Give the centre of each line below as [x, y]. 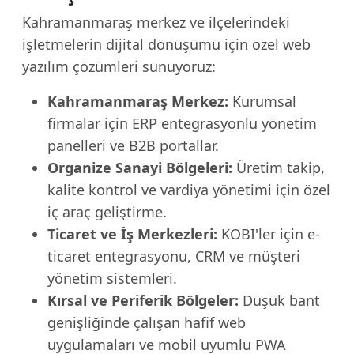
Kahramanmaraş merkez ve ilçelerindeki [156, 22]
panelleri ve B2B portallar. [133, 145]
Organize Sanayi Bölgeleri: [140, 168]
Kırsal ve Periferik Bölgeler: [143, 300]
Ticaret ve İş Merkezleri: [132, 234]
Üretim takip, [279, 168]
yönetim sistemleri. [112, 278]
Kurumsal [262, 101]
